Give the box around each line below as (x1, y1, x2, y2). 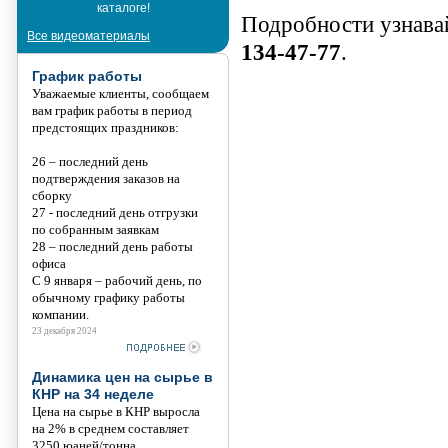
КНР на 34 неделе (32, 385, 154, 402)
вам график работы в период (32, 102, 192, 118)
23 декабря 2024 (32, 325, 97, 336)
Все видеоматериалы (27, 28, 150, 43)
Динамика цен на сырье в (32, 368, 213, 385)
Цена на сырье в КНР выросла (32, 403, 200, 419)
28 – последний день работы (32, 238, 193, 254)
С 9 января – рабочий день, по (32, 272, 202, 288)
